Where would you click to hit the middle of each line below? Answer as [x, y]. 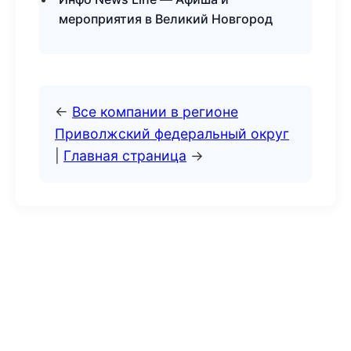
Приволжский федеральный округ [172, 134]
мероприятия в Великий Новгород [166, 19]
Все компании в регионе [155, 112]
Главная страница [125, 156]
